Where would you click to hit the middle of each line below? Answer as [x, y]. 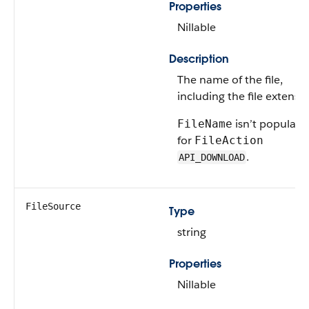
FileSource [53, 206]
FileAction [229, 140]
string [192, 232]
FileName [205, 124]
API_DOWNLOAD [212, 157]
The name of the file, [230, 80]
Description [199, 59]
